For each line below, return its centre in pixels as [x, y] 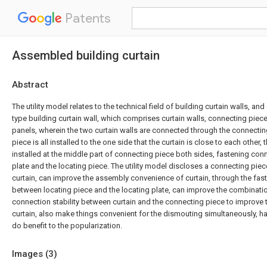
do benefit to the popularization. [67, 226]
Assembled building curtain [86, 55]
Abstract [30, 85]
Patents [86, 18]
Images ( [30, 254]
